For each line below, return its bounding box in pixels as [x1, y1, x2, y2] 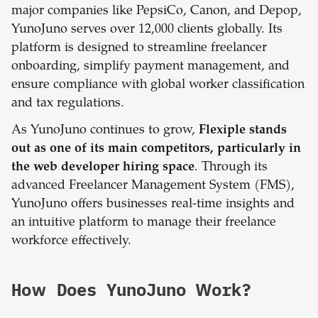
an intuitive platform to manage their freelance [11, 216, 276, 230]
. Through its [194, 161, 268, 175]
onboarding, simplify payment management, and [11, 60, 290, 74]
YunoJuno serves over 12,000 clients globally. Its [11, 23, 283, 37]
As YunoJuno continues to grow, [11, 124, 199, 138]
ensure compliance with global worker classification [11, 79, 305, 92]
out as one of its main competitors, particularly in [11, 143, 301, 156]
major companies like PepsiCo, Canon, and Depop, [11, 5, 302, 18]
